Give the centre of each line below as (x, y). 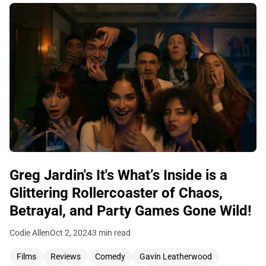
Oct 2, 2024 (71, 232)
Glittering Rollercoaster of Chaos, (116, 193)
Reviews (66, 256)
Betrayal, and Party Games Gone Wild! (131, 210)
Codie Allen (30, 232)
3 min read (111, 232)
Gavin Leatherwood (176, 256)
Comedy (110, 256)
